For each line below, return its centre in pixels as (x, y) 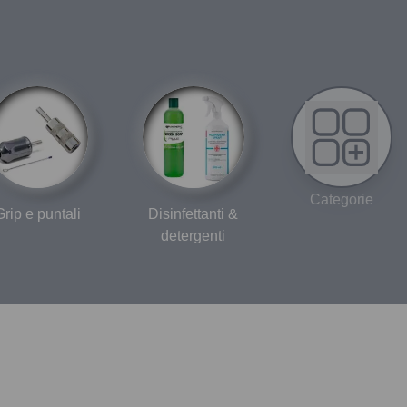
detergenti (194, 235)
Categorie (341, 199)
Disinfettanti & (194, 213)
